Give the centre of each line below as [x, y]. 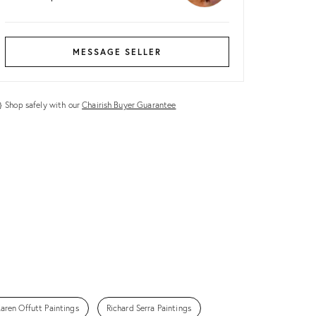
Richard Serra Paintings [148, 308]
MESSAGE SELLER [117, 51]
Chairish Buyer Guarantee [129, 104]
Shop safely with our [44, 104]
